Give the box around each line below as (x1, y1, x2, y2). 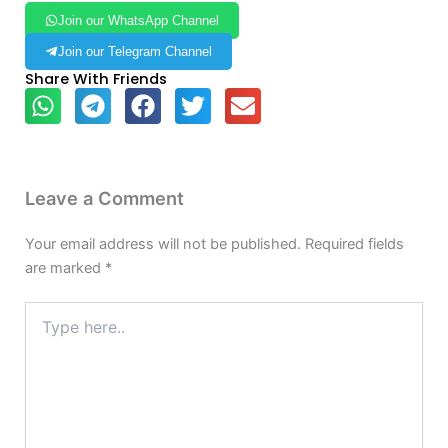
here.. (24, 321, 61, 339)
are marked (25, 258, 105, 277)
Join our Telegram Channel (58, 44, 212, 60)
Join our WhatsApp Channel (58, 13, 219, 29)
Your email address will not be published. (25, 234, 301, 253)
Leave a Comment (25, 187, 184, 210)
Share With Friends (25, 69, 167, 90)
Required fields (305, 234, 404, 253)
